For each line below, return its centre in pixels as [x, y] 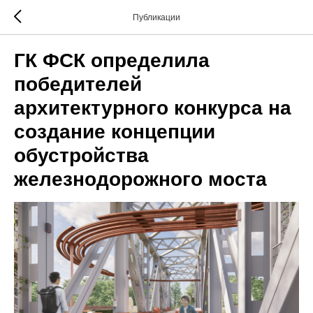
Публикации [156, 17]
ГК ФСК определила [112, 60]
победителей [78, 84]
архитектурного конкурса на [153, 108]
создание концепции [115, 132]
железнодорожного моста [140, 179]
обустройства [81, 155]
